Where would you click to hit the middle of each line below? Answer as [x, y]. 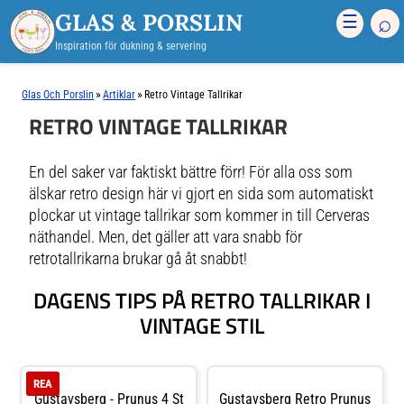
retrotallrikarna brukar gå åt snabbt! [138, 259]
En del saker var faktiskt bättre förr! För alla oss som [191, 172]
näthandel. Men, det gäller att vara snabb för [166, 237]
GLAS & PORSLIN [149, 23]
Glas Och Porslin [58, 95]
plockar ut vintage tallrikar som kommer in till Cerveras [200, 216]
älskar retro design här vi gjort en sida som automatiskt [202, 194]
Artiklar [119, 95]
